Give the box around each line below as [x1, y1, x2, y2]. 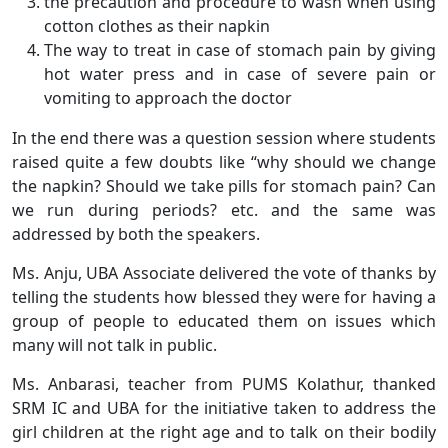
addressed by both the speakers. [12, 223, 260, 246]
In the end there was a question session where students [12, 127, 436, 150]
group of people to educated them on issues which [12, 310, 436, 333]
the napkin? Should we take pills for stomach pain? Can [12, 175, 436, 198]
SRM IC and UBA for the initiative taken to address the [12, 397, 436, 420]
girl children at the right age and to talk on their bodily [12, 421, 436, 444]
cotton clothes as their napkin [44, 15, 270, 38]
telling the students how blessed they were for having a [12, 286, 436, 309]
